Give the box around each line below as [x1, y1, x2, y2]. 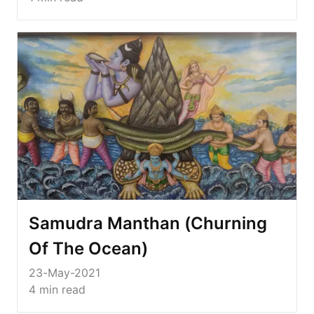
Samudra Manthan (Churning [29, 212, 267, 233]
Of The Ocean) [29, 238, 148, 259]
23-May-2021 [29, 265, 100, 280]
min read [36, 282, 86, 296]
